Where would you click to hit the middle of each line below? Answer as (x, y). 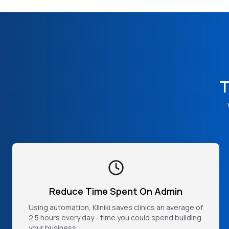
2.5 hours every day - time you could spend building (115, 217)
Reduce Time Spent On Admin (116, 191)
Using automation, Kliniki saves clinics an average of (116, 207)
